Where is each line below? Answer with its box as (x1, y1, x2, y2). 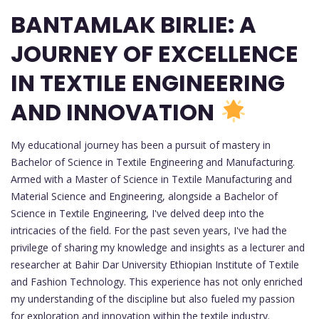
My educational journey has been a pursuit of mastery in (11, 137, 271, 152)
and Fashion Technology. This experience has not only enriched (11, 274, 303, 288)
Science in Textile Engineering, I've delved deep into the (11, 206, 264, 220)
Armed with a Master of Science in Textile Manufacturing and (11, 172, 292, 186)
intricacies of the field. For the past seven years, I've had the (11, 223, 287, 237)
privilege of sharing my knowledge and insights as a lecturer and (11, 240, 305, 254)
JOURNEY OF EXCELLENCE (11, 37, 298, 70)
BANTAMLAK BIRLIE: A (11, 8, 256, 41)
